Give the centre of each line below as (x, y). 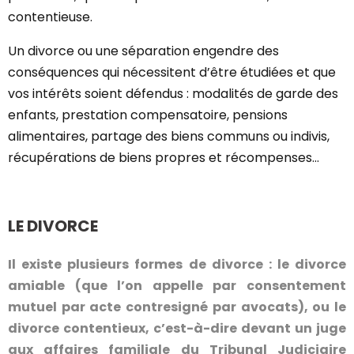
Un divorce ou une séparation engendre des (143, 51)
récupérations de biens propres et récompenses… (164, 158)
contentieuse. (50, 17)
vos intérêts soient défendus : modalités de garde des (173, 94)
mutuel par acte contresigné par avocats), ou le (177, 307)
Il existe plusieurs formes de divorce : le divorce (177, 264)
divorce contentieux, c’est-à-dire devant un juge (177, 328)
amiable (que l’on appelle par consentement (177, 286)
